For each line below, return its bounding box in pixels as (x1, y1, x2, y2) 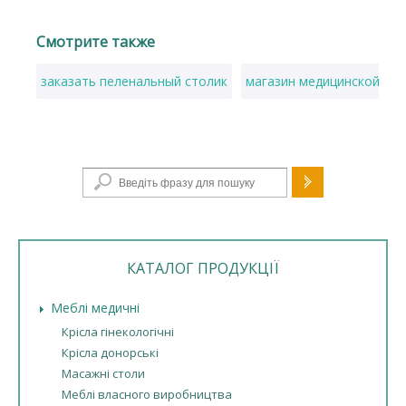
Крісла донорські (62, 344, 159, 361)
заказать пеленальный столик (41, 72, 227, 90)
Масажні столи (62, 365, 145, 382)
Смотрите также (36, 32, 155, 52)
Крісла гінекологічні (62, 324, 174, 340)
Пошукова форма (149, 164, 257, 181)
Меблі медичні (51, 299, 140, 316)
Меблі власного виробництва (62, 386, 232, 402)
